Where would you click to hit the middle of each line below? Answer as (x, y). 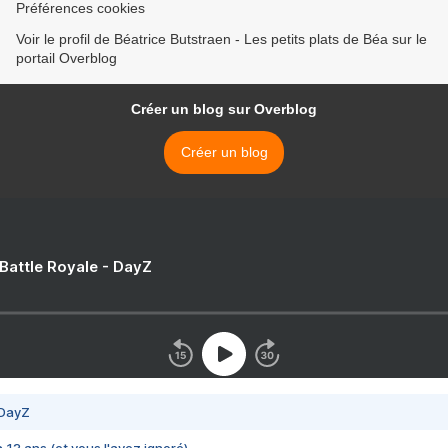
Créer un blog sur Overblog (224, 109)
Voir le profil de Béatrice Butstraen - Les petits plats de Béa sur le (221, 39)
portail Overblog (66, 58)
